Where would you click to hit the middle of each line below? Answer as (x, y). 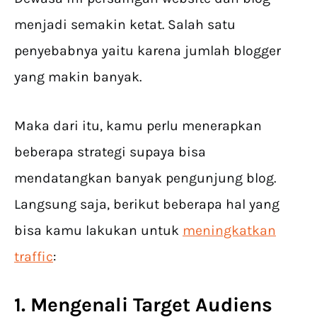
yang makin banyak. (78, 77)
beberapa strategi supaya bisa (110, 152)
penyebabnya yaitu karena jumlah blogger (148, 51)
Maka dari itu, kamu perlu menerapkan (138, 126)
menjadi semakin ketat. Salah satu (125, 25)
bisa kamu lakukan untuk (98, 231)
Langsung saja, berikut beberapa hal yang (147, 204)
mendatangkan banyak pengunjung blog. (145, 178)
